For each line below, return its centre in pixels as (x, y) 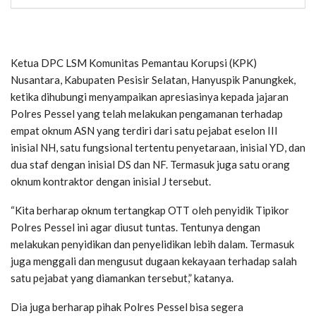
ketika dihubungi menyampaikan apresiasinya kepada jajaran (150, 96)
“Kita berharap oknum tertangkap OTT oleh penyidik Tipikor (150, 210)
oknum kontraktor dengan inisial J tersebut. (111, 181)
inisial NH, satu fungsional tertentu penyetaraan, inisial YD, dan (158, 147)
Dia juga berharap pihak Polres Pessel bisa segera (127, 306)
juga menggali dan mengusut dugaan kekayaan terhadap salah (154, 261)
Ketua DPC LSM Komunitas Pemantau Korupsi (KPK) (134, 62)
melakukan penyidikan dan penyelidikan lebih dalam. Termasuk (152, 244)
